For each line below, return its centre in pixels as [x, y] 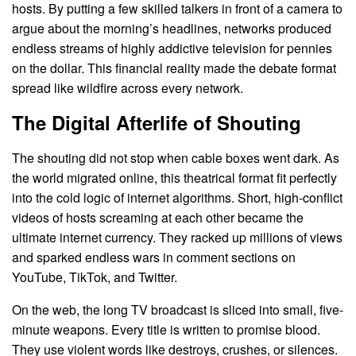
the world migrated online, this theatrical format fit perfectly [174, 177]
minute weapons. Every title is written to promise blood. [166, 329]
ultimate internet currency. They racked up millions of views [177, 237]
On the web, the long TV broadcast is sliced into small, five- [178, 309]
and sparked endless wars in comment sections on [154, 257]
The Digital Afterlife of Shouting [157, 122]
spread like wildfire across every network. [128, 87]
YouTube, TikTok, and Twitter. [95, 277]
